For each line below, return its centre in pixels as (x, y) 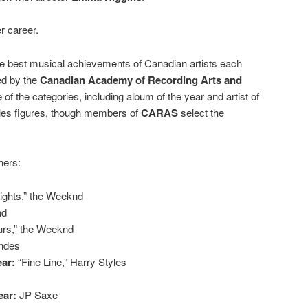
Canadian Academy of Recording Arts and (141, 79)
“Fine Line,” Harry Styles (72, 261)
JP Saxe (38, 294)
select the (201, 112)
